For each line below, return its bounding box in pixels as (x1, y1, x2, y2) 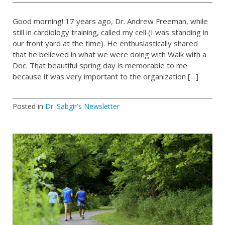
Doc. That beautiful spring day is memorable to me (13, 60, 187, 70)
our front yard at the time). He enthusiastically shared (13, 38, 198, 48)
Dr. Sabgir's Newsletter (45, 101, 120, 111)
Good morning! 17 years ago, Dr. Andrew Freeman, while (13, 16, 208, 26)
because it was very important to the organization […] (13, 71, 198, 81)
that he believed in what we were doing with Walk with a (13, 49, 206, 59)
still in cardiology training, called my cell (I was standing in (13, 27, 208, 37)
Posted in (13, 101, 45, 111)
